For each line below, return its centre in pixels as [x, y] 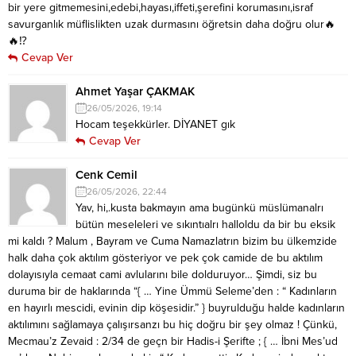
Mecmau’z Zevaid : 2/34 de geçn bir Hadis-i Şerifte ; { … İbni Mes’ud [173, 341]
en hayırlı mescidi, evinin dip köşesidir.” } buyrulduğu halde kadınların [176, 308]
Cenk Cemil [106, 174]
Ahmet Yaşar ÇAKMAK [135, 91]
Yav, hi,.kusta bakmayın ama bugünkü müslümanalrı [199, 207]
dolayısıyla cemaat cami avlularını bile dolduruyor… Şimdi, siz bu [163, 274]
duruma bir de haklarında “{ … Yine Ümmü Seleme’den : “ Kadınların [172, 291]
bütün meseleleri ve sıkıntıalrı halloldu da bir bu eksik [205, 224]
